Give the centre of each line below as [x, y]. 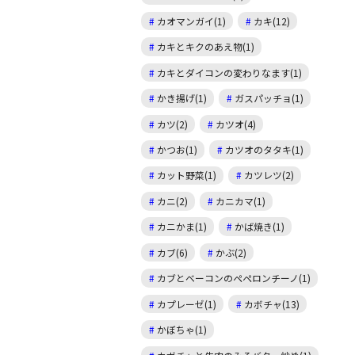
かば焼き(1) [260, 227]
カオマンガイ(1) [192, 21]
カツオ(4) [236, 124]
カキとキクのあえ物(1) [206, 47]
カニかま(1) [182, 227]
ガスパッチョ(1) [269, 98]
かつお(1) [177, 150]
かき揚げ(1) [182, 98]
